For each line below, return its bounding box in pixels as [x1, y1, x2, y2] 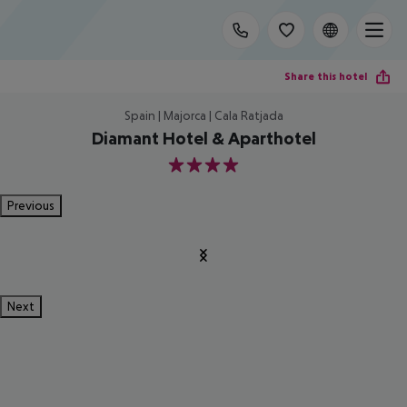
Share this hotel [284, 69, 367, 83]
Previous [7, 198, 55, 213]
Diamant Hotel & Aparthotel [91, 128, 316, 148]
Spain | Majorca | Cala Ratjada [124, 108, 283, 123]
